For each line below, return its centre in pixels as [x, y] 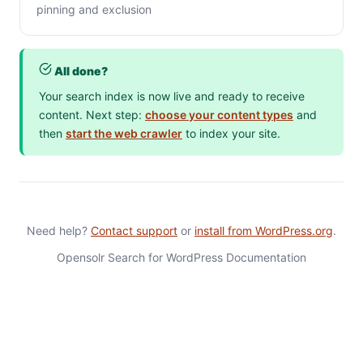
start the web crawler [124, 133]
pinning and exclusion [94, 9]
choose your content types [219, 115]
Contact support [134, 231]
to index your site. [231, 133]
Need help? [59, 231]
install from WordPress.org [264, 231]
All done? [80, 71]
